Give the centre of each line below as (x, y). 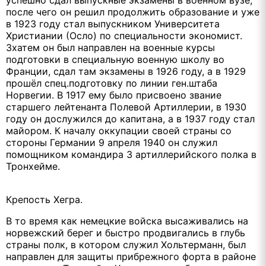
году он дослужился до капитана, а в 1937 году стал (130, 119)
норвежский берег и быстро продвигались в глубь (126, 233)
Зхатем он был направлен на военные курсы (110, 48)
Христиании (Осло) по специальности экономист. (124, 36)
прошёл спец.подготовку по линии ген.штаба (112, 83)
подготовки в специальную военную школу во (115, 60)
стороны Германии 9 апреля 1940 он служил (112, 143)
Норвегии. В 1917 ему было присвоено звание (114, 95)
